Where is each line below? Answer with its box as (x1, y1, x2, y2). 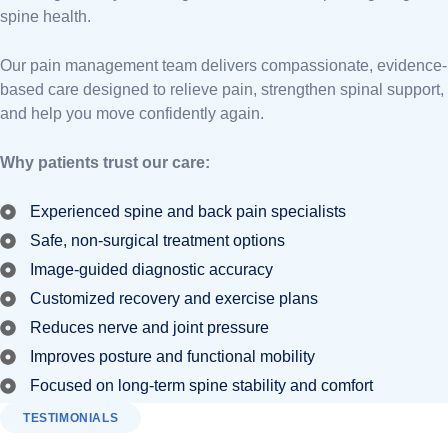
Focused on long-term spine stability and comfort (30, 377, 373, 394)
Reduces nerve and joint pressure (30, 319, 269, 336)
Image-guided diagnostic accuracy (30, 261, 273, 278)
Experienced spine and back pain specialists (30, 203, 346, 220)
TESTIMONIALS (23, 411, 119, 425)
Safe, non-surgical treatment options (30, 232, 285, 249)
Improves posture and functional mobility (30, 348, 315, 365)
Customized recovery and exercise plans (30, 290, 318, 307)
